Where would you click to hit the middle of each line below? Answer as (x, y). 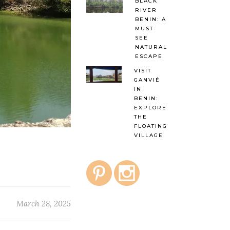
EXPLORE (150, 108)
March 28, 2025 (43, 203)
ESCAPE (149, 56)
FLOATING (150, 126)
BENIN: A (150, 20)
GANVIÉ (147, 80)
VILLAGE (148, 136)
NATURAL (151, 47)
